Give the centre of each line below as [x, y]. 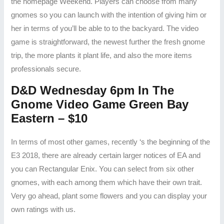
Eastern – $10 [49, 118]
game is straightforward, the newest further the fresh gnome [108, 42]
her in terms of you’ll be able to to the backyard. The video [105, 29]
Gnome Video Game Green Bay [100, 104]
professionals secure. [46, 69]
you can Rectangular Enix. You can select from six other [103, 169]
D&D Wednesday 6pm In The [93, 90]
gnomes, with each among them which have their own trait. [107, 182]
